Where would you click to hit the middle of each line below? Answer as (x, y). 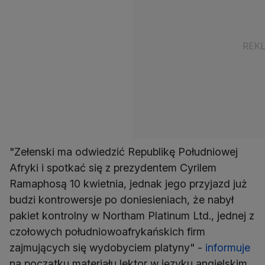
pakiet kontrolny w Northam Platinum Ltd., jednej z (132, 215)
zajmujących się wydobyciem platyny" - (107, 247)
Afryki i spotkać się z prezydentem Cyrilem (113, 167)
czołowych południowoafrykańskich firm (107, 231)
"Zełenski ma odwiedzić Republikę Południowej (124, 151)
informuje (228, 247)
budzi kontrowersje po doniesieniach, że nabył (122, 199)
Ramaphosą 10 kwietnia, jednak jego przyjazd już (128, 183)
